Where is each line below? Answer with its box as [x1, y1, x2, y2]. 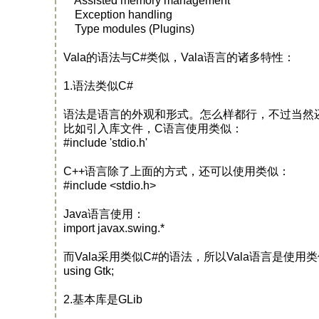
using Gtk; [63, 265, 115, 277]
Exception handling [63, 9, 173, 21]
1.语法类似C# [63, 80, 134, 92]
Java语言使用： [63, 208, 145, 220]
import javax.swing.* [63, 222, 165, 234]
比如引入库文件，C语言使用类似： [63, 122, 244, 135]
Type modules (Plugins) [63, 23, 195, 35]
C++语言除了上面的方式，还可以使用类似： [63, 165, 291, 177]
